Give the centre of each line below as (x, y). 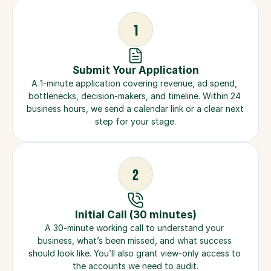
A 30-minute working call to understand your (134, 228)
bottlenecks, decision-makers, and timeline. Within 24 (134, 96)
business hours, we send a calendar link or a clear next (135, 109)
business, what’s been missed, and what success (134, 240)
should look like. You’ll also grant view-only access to (134, 253)
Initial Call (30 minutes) (135, 215)
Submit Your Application (135, 70)
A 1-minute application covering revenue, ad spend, (134, 83)
